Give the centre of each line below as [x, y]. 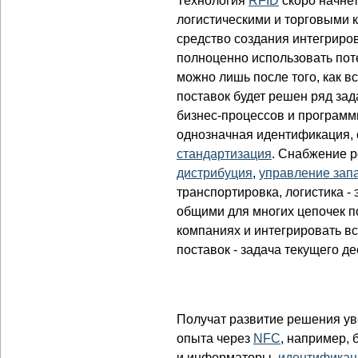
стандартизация [224, 154]
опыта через [215, 339]
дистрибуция [215, 173]
